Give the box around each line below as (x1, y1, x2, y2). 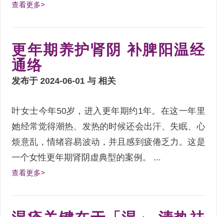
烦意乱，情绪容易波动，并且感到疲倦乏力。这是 (12, 137, 205, 147)
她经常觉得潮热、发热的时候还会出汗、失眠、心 (12, 121, 205, 131)
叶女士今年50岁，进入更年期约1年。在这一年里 (12, 106, 205, 116)
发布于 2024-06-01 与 (12, 76, 99, 86)
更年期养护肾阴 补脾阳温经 (12, 41, 205, 58)
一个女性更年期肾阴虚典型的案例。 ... (12, 152, 161, 162)
